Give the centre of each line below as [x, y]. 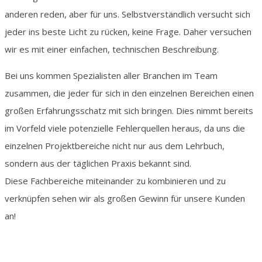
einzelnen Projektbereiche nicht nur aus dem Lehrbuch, [115, 146]
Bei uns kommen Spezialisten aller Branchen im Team [111, 76]
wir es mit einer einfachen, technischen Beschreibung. [112, 49]
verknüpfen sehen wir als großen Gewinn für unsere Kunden [125, 199]
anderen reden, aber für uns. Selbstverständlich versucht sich [127, 14]
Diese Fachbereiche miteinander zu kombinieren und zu [115, 181]
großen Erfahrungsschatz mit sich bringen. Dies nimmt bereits [129, 111]
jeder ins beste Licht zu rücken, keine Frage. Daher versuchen [128, 32]
